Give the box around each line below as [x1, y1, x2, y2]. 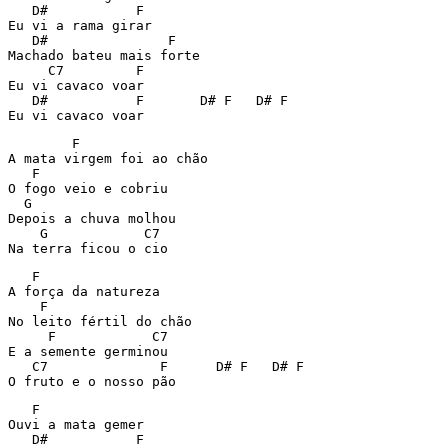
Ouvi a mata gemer [8, 417, 144, 432]
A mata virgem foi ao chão [8, 151, 208, 166]
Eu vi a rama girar [8, 18, 152, 33]
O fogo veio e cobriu [8, 181, 168, 196]
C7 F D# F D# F [8, 359, 48, 374]
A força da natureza [8, 284, 160, 299]
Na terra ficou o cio [8, 241, 168, 256]
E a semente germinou [8, 344, 168, 359]
